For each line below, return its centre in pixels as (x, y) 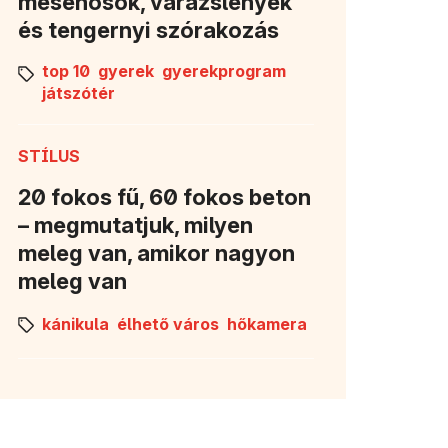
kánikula (75, 324)
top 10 (66, 70)
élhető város (168, 324)
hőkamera (267, 324)
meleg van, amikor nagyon (156, 252)
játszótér (78, 92)
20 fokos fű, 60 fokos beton (164, 196)
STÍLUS (49, 155)
